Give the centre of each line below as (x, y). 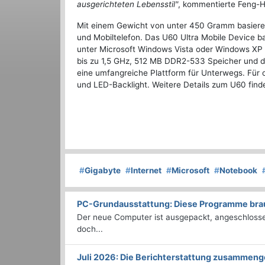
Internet (146, 171)
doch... (90, 229)
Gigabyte (103, 171)
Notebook (238, 171)
